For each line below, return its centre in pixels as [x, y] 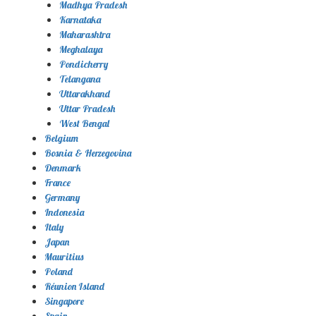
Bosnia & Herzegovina [88, 153]
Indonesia [65, 212]
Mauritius [64, 256]
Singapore [64, 301]
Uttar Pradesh [87, 108]
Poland [59, 271]
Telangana [80, 79]
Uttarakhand [85, 93]
